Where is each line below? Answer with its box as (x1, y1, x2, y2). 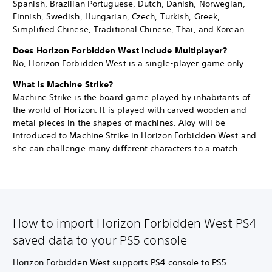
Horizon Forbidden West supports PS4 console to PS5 (13, 257, 227, 268)
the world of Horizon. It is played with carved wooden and (13, 104, 246, 116)
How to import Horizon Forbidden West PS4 (13, 216, 257, 231)
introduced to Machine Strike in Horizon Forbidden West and (13, 130, 256, 141)
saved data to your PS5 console (13, 233, 188, 248)
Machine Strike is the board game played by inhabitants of (13, 92, 250, 103)
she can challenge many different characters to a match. (13, 143, 240, 154)
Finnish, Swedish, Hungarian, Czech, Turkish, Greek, (13, 11, 220, 22)
